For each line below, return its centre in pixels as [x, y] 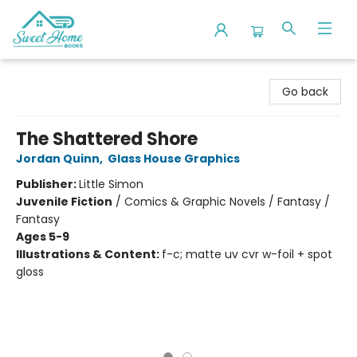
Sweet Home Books [65, 74]
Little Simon [111, 184]
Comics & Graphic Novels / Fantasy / [227, 202]
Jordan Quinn [58, 159]
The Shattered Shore [107, 139]
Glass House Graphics [174, 159]
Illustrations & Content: [89, 254]
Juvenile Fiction [64, 202]
